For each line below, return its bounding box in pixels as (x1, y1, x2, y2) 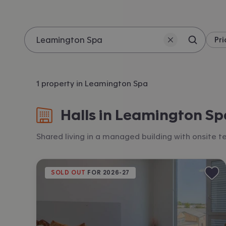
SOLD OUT (51, 169, 86, 176)
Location (24, 53, 60, 62)
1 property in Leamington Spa (36, 80, 148, 87)
